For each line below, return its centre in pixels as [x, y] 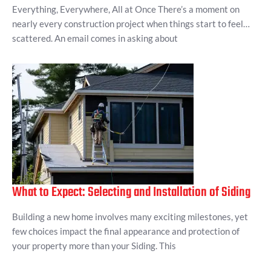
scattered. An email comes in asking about [95, 38]
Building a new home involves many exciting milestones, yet [130, 217]
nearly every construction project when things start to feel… [131, 24]
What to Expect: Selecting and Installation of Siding [131, 193]
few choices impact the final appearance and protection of [126, 231]
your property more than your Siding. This [94, 246]
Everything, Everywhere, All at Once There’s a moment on [126, 9]
